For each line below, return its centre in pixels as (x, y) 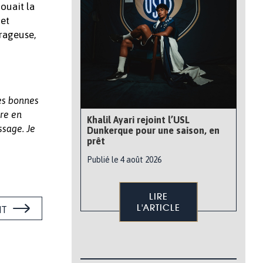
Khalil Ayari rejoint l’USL (138, 120)
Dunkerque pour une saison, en (153, 130)
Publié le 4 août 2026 (124, 160)
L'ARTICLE (159, 208)
